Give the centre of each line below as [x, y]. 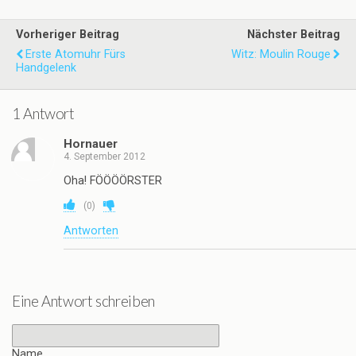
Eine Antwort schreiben [83, 301]
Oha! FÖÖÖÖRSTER [113, 180]
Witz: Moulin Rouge [281, 55]
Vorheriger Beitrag [68, 35]
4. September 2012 [104, 157]
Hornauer [91, 144]
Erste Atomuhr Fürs [75, 55]
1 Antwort [43, 113]
